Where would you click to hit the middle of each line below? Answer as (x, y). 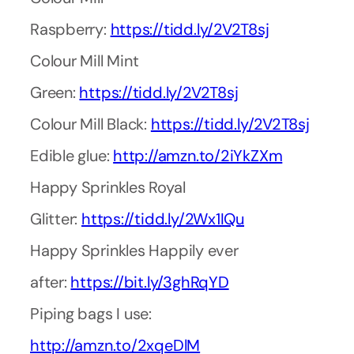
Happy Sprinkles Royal (108, 188)
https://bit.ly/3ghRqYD (150, 282)
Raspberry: (70, 30)
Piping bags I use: (91, 314)
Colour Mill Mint (85, 61)
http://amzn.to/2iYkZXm (198, 156)
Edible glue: (72, 156)
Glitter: (56, 219)
